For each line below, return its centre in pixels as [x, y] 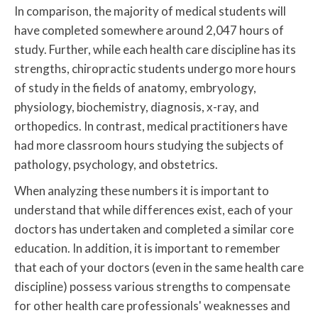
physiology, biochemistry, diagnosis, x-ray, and [137, 107]
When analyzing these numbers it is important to [142, 191]
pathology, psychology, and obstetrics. [116, 165]
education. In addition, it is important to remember [147, 248]
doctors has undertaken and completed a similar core [154, 229]
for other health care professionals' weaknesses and [152, 306]
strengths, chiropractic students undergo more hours [155, 69]
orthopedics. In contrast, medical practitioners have [151, 126]
